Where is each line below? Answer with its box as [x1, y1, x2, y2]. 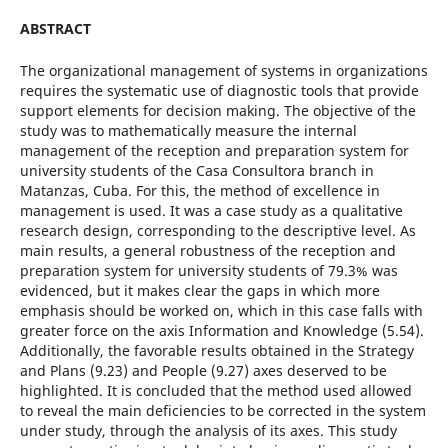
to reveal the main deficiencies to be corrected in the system [19, 400, 426, 420]
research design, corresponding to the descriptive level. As [19, 220, 416, 240]
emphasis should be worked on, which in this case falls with [19, 300, 423, 320]
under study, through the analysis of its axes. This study [19, 420, 397, 440]
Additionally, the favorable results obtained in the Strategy [19, 340, 414, 360]
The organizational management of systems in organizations [19, 60, 428, 80]
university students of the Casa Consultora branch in [19, 160, 374, 180]
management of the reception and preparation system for [19, 140, 409, 160]
